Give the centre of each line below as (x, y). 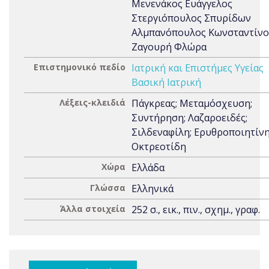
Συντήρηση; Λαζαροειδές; (189, 118)
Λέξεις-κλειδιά (92, 102)
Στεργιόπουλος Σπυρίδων (191, 18)
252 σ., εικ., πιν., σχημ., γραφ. (196, 210)
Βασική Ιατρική (166, 82)
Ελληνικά (153, 189)
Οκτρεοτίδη (159, 147)
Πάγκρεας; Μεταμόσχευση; (192, 103)
